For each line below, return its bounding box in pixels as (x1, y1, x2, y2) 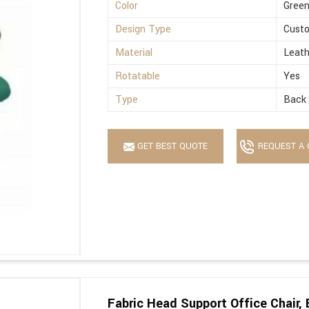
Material (115, 46, 153, 61)
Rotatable (115, 69, 161, 84)
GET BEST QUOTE (134, 140, 208, 153)
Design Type (115, 22, 172, 37)
